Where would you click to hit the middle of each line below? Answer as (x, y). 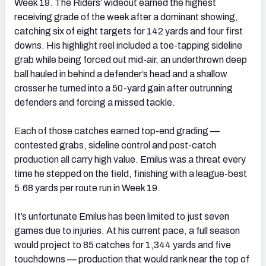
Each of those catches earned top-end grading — (117, 131)
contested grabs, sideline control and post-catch (115, 145)
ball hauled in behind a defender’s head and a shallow (121, 74)
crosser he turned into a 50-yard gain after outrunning (123, 88)
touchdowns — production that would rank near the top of (132, 259)
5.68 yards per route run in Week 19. (87, 188)
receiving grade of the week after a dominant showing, (126, 17)
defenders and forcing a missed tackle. (95, 102)
